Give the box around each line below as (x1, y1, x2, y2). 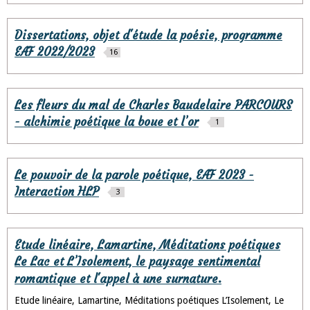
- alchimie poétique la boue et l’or (15, 114, 199, 129)
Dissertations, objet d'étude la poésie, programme (15, 28, 282, 43)
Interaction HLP (15, 184, 99, 199)
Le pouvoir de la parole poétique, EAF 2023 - (15, 167, 254, 183)
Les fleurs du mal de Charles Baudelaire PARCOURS (15, 98, 292, 113)
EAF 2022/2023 (15, 44, 95, 60)
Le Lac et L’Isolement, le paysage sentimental (15, 254, 260, 269)
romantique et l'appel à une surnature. (15, 271, 221, 286)
